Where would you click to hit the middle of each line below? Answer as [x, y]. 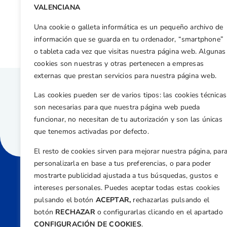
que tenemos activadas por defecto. [91, 132]
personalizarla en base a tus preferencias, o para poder [123, 163]
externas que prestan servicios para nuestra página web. [125, 75]
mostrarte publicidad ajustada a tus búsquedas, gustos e [126, 175]
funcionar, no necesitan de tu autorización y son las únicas [128, 120]
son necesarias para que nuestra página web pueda [117, 107]
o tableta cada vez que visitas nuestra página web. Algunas [130, 51]
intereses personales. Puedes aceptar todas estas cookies [127, 187]
